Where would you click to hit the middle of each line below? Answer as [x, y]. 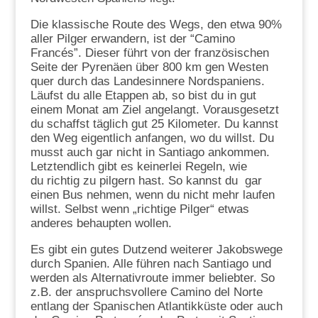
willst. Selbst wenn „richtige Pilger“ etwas [139, 209]
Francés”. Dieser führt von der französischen [149, 53]
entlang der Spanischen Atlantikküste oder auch [156, 306]
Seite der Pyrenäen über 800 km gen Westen [149, 67]
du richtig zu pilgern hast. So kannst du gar [146, 180]
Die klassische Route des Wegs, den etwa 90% [156, 24]
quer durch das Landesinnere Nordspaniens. [147, 81]
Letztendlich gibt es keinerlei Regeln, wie [138, 166]
